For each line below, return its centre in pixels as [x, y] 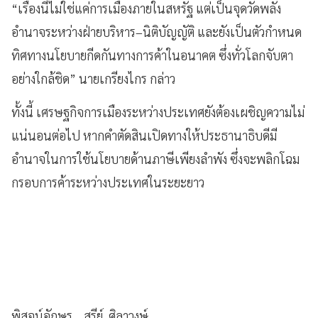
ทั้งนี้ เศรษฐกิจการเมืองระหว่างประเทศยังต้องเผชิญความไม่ [158, 111]
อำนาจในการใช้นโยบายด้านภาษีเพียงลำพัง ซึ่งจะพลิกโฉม [155, 158]
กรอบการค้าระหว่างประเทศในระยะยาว [108, 182]
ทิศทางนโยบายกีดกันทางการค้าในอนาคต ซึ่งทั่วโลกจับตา [152, 55]
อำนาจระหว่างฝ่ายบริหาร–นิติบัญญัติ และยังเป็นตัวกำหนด [157, 31]
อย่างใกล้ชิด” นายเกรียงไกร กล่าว [93, 78]
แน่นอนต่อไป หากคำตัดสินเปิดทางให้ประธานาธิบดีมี [144, 135]
